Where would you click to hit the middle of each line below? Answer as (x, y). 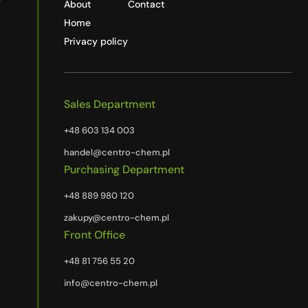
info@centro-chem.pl (111, 283)
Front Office (95, 235)
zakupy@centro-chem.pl (117, 218)
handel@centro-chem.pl (117, 153)
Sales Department (110, 104)
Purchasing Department (124, 170)
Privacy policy (96, 42)
